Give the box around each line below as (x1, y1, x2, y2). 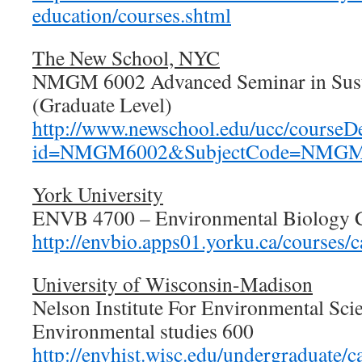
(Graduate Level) (32, 90, 172, 118)
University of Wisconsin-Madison (32, 270, 313, 297)
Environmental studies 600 (32, 317, 254, 344)
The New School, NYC (32, 44, 220, 71)
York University (32, 180, 163, 208)
